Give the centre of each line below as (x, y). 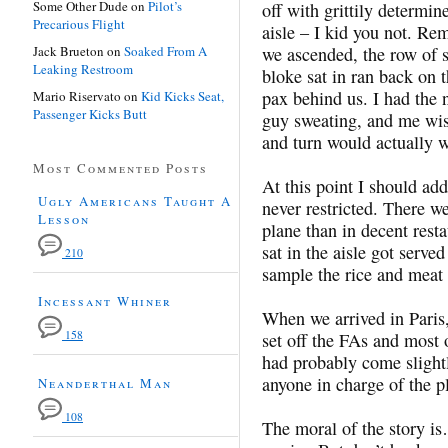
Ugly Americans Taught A (135, 200)
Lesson (64, 218)
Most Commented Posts (120, 167)
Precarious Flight (79, 23)
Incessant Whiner (105, 300)
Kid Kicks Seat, (182, 95)
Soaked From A (165, 50)
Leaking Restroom (83, 68)
